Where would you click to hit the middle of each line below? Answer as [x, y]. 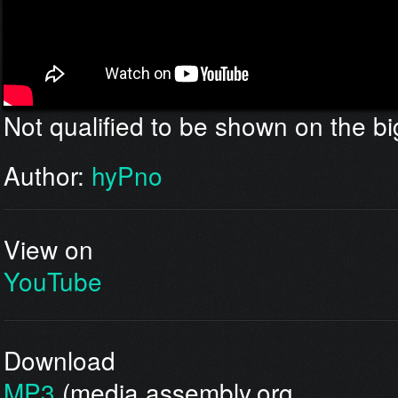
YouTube [52, 281]
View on [48, 249]
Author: [47, 175]
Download [59, 360]
